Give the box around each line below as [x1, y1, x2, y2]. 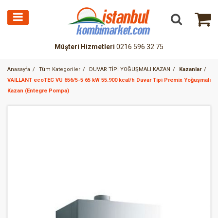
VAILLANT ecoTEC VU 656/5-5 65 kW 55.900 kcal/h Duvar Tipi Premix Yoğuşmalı [7, 77, 211, 84]
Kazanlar [179, 66, 201, 73]
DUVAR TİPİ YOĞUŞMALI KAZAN [89, 66, 170, 73]
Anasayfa [7, 66, 30, 73]
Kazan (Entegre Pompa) [7, 88, 69, 94]
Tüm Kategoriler [39, 66, 80, 73]
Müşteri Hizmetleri [54, 43, 115, 51]
